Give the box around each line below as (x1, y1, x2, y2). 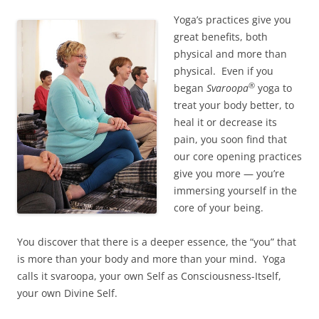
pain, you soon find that (174, 132, 287, 146)
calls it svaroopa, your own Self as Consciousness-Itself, (17, 269, 281, 283)
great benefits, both (174, 30, 268, 43)
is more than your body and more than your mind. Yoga (17, 252, 286, 266)
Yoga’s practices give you (174, 13, 291, 26)
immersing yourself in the (174, 184, 297, 197)
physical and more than (174, 47, 287, 61)
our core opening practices (174, 150, 302, 163)
